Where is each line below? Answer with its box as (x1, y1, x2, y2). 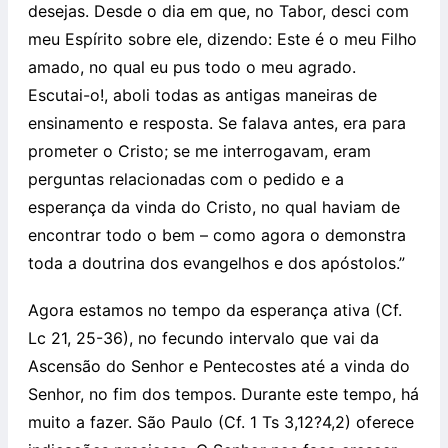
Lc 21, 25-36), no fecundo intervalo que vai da (28, 327, 379, 348)
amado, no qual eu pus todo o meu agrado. (28, 56, 356, 77)
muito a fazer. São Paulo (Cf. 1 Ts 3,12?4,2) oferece (28, 411, 414, 432)
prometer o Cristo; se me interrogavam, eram (28, 140, 371, 161)
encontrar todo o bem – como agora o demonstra (28, 224, 406, 245)
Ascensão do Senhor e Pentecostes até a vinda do (28, 355, 410, 376)
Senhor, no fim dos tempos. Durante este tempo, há (28, 383, 419, 404)
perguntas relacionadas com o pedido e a (28, 168, 344, 189)
